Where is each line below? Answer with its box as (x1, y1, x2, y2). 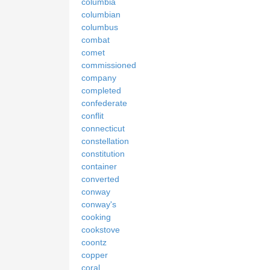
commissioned (81, 60, 136, 70)
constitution (81, 148, 125, 159)
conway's (81, 199, 116, 209)
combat (81, 34, 110, 45)
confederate (81, 98, 127, 108)
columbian (81, 9, 121, 19)
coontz (81, 237, 107, 247)
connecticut (81, 123, 125, 133)
